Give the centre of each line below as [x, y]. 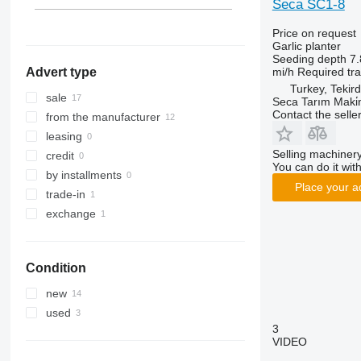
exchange [71, 214]
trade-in [65, 195]
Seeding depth [309, 58]
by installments [83, 175]
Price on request [314, 33]
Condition [56, 268]
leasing [64, 137]
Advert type [61, 73]
